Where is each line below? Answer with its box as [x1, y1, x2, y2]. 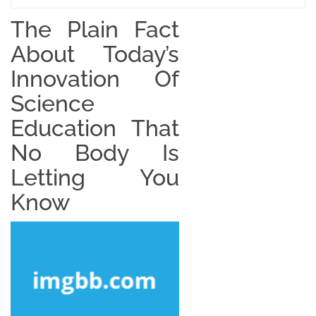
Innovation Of [11, 65, 179, 92]
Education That [11, 114, 179, 141]
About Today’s [11, 40, 179, 67]
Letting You [11, 164, 179, 190]
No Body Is [11, 139, 179, 166]
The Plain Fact [11, 16, 179, 42]
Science [11, 90, 95, 116]
